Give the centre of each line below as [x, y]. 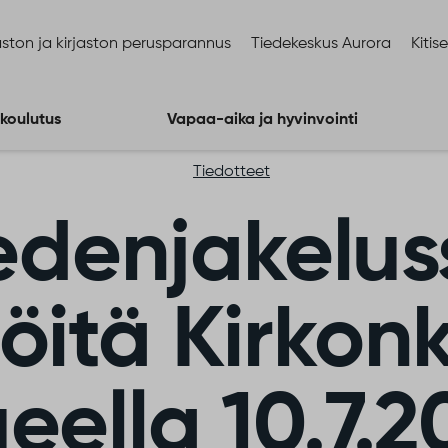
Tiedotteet [231, 172]
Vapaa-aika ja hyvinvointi [262, 120]
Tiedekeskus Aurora [321, 44]
